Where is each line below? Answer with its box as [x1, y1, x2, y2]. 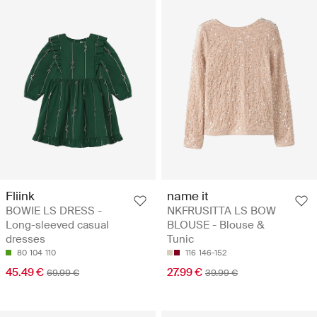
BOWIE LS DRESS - [6, 203, 102, 218]
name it [167, 188, 209, 204]
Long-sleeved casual [6, 217, 109, 232]
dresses [6, 231, 45, 246]
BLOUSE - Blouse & [167, 217, 265, 232]
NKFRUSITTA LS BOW [167, 203, 276, 218]
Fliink [6, 188, 35, 204]
